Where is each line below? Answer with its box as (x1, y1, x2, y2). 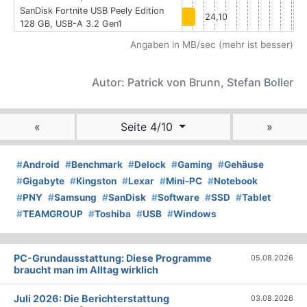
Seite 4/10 (121, 120, 177, 134)
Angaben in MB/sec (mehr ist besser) (130, 39, 293, 51)
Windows (173, 208, 217, 220)
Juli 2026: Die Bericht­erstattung (14, 293, 169, 305)
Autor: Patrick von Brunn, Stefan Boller (92, 75, 293, 90)
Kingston (76, 175, 116, 187)
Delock (134, 159, 166, 171)
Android (23, 159, 60, 171)
